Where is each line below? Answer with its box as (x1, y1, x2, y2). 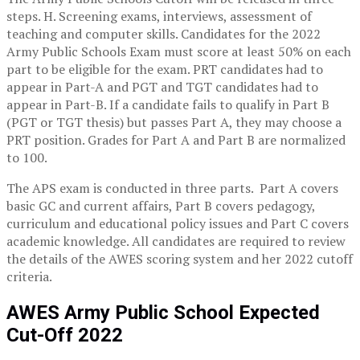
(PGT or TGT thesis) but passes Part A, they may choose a (6, 113, 342, 132)
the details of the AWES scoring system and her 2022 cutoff (6, 250, 353, 268)
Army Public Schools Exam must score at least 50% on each (6, 43, 351, 61)
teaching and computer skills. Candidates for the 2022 (6, 25, 321, 43)
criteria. (6, 268, 52, 286)
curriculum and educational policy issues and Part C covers (6, 215, 349, 233)
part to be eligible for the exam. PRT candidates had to (6, 60, 323, 79)
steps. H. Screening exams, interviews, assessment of (6, 7, 312, 26)
